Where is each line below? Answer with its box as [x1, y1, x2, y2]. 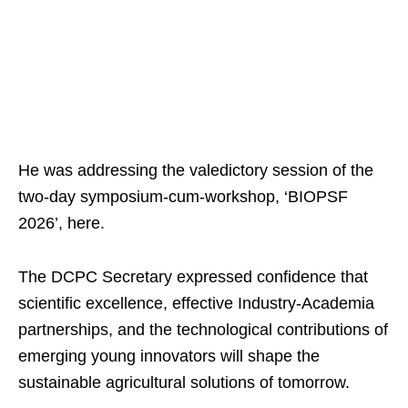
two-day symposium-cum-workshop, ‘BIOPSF [18, 188, 348, 207]
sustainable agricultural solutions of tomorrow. [18, 373, 350, 393]
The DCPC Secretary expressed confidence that [18, 268, 368, 287]
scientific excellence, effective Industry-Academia [18, 294, 374, 313]
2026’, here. [18, 214, 105, 233]
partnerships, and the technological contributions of [18, 321, 388, 340]
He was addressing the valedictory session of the [18, 161, 373, 180]
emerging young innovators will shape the [18, 347, 320, 366]
